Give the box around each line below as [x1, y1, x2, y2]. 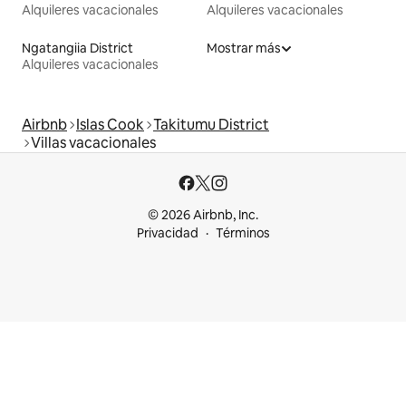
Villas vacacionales [31, 132, 156, 152]
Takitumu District [153, 114, 269, 134]
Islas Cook [76, 114, 144, 134]
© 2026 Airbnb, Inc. [148, 207, 258, 223]
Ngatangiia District [22, 39, 133, 56]
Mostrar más [207, 39, 281, 56]
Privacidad [136, 225, 198, 241]
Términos [215, 225, 270, 241]
